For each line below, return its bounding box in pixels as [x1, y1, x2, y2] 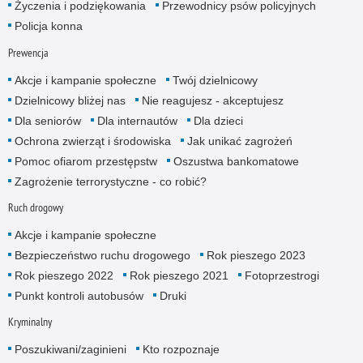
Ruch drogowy [7, 199, 63, 215]
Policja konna [14, 19, 83, 33]
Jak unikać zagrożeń [186, 134, 293, 147]
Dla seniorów [14, 113, 81, 127]
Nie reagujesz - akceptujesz [141, 93, 284, 107]
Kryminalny [7, 314, 52, 329]
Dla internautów [96, 113, 177, 127]
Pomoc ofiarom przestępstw [14, 154, 157, 168]
